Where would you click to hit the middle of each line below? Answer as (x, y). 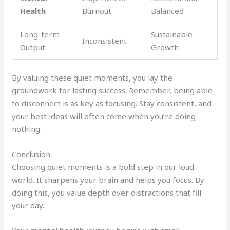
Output (33, 47)
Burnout (97, 11)
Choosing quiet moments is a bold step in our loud (103, 167)
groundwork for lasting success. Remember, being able (112, 90)
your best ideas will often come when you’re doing (104, 116)
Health (33, 11)
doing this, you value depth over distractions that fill (107, 192)
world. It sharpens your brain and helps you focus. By (108, 179)
